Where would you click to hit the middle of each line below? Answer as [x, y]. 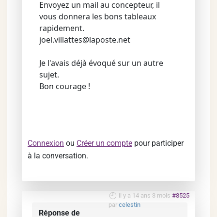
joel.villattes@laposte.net [85, 39]
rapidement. [62, 28]
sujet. [49, 74]
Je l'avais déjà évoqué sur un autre [101, 63]
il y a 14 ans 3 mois [145, 195]
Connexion [46, 143]
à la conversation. [58, 155]
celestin [130, 205]
